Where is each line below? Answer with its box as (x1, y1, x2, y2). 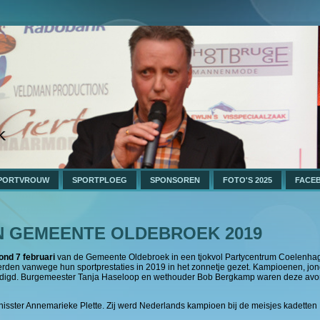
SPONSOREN (150, 176, 200, 184)
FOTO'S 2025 (223, 176, 272, 184)
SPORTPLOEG (72, 176, 127, 184)
